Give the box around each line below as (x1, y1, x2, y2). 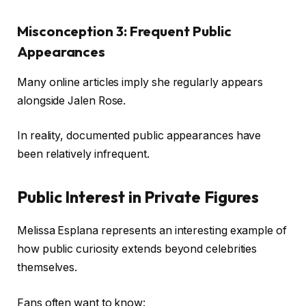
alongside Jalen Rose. (17, 94, 126, 107)
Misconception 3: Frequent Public (17, 23, 232, 40)
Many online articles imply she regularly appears (17, 75, 264, 89)
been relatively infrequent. (17, 148, 150, 161)
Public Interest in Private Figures (17, 186, 260, 208)
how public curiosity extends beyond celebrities (17, 242, 258, 256)
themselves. (17, 261, 78, 275)
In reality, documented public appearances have (17, 129, 262, 143)
